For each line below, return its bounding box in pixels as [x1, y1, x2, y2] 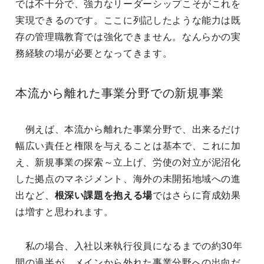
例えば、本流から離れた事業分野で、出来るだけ [15, 124, 241, 134]
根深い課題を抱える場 [54, 190, 153, 200]
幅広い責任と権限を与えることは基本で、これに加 [15, 141, 241, 151]
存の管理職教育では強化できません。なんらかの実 [15, 32, 241, 42]
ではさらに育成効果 [152, 190, 241, 200]
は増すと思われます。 [15, 207, 114, 217]
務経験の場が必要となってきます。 [15, 48, 173, 58]
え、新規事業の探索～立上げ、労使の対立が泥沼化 [15, 157, 241, 167]
